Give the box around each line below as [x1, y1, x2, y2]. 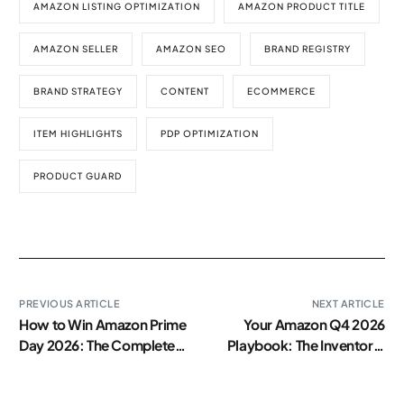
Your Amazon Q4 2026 [243, 315, 385, 333]
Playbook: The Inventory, [226, 335, 385, 353]
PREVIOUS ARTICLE [19, 297, 121, 309]
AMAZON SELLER [33, 42, 119, 54]
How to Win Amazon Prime [19, 315, 187, 333]
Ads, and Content [273, 356, 385, 374]
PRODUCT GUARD [33, 170, 123, 181]
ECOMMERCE [247, 85, 317, 96]
